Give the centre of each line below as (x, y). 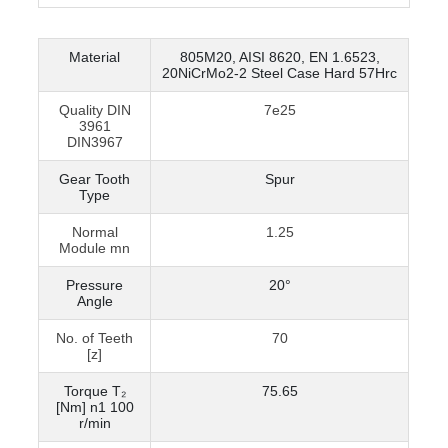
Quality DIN (94, 110)
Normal (94, 232)
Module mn (95, 248)
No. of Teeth (95, 338)
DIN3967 (94, 142)
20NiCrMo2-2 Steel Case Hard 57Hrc (280, 73)
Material (95, 57)
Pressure (95, 285)
